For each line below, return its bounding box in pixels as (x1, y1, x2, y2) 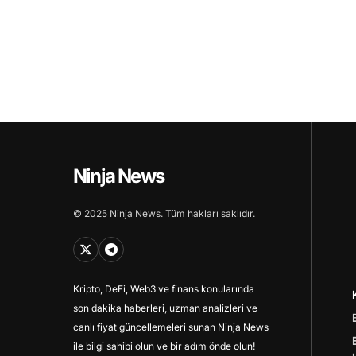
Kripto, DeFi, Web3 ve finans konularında (73, 282, 254, 295)
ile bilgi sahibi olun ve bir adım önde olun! (73, 339, 255, 352)
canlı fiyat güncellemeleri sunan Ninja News (73, 320, 269, 333)
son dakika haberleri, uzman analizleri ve (73, 301, 257, 314)
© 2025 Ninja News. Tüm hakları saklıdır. (73, 207, 255, 219)
